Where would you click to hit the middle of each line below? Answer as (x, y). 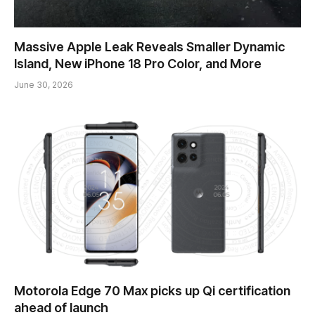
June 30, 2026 (44, 85)
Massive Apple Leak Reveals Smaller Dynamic (149, 47)
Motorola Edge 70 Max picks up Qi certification (152, 290)
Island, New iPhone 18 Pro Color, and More (138, 64)
